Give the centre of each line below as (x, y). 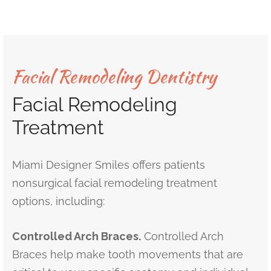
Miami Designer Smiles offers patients (109, 165)
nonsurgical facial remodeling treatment (115, 183)
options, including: (58, 201)
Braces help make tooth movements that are (128, 254)
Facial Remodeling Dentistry (114, 76)
